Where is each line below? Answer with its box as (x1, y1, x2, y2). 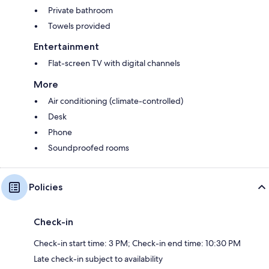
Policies (29, 181, 62, 193)
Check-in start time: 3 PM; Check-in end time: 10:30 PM (34, 237, 241, 249)
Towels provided (48, 20, 110, 31)
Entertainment (34, 40, 99, 52)
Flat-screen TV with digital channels (48, 57, 180, 68)
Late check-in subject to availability (34, 253, 163, 264)
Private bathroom (48, 4, 113, 16)
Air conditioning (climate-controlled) (48, 95, 183, 106)
